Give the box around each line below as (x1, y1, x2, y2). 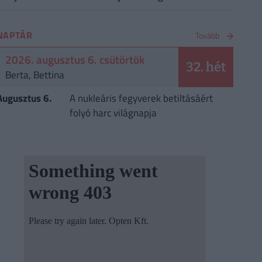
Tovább (195, 29, 219, 42)
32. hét (185, 59, 226, 75)
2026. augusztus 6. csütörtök (5, 51, 144, 68)
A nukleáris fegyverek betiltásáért (69, 91, 213, 106)
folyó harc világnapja (69, 105, 157, 121)
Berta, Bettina (5, 67, 64, 83)
